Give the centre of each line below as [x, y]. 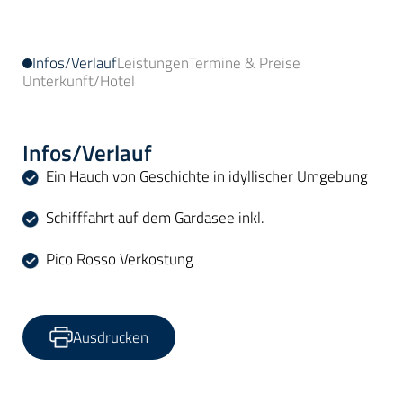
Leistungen [153, 63]
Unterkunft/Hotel [79, 81]
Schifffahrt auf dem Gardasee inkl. [157, 218]
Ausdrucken [111, 337]
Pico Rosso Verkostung [119, 259]
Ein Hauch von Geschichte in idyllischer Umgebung [208, 176]
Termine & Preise [245, 63]
